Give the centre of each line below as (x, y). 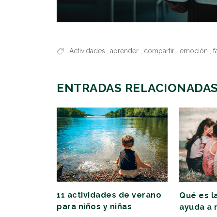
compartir (160, 51)
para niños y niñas (94, 207)
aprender (125, 51)
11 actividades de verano (109, 195)
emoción (195, 51)
